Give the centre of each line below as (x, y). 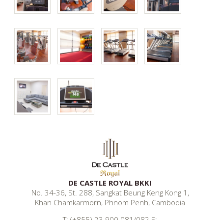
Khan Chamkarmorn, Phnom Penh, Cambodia (110, 202)
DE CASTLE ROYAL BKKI (110, 182)
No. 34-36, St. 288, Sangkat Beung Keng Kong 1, (110, 192)
